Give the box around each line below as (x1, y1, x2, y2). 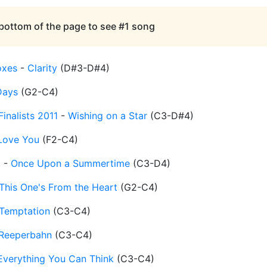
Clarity (27, 62, 57, 74)
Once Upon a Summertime (11, 157, 130, 170)
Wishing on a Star (68, 110, 147, 122)
